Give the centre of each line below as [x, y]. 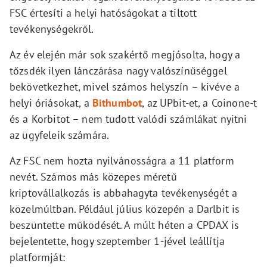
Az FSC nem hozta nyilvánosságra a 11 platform [122, 160]
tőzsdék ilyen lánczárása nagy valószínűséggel [118, 70]
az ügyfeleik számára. [60, 135]
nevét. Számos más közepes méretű [93, 176]
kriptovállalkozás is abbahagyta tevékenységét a [124, 193]
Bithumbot [117, 103]
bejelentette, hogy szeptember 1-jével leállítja [117, 241]
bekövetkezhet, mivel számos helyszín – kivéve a [125, 86]
